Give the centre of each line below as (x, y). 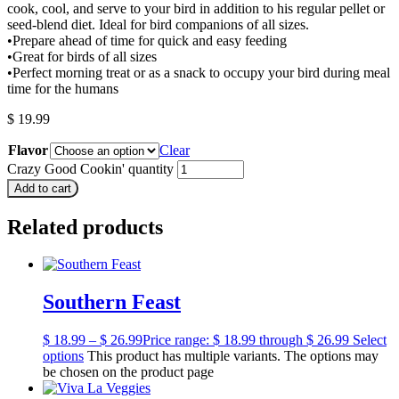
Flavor (28, 150)
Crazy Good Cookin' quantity (90, 168)
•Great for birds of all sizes (82, 56)
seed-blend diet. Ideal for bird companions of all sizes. (158, 24)
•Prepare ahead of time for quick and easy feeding (147, 40)
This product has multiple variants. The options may (233, 356)
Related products (85, 227)
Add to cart (43, 188)
